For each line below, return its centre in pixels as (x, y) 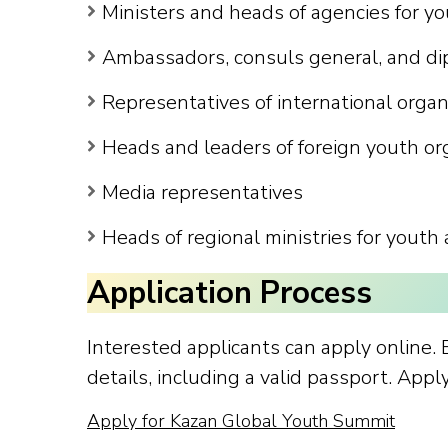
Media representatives (202, 192)
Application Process (229, 292)
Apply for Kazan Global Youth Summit (241, 420)
